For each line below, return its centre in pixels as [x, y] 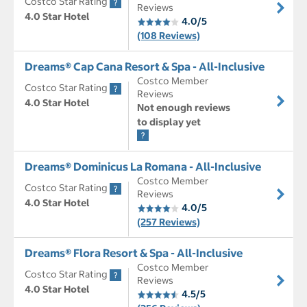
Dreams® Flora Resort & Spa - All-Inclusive [134, 253]
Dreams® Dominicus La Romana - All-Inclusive [143, 167]
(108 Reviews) [169, 36]
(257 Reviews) [169, 222]
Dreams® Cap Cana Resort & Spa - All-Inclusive [145, 67]
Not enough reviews [184, 108]
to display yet [169, 122]
